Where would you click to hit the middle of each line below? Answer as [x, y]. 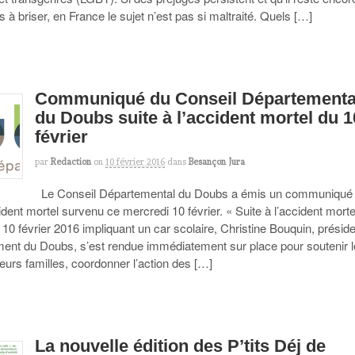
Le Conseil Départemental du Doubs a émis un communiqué [194, 193]
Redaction [71, 162]
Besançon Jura [217, 162]
